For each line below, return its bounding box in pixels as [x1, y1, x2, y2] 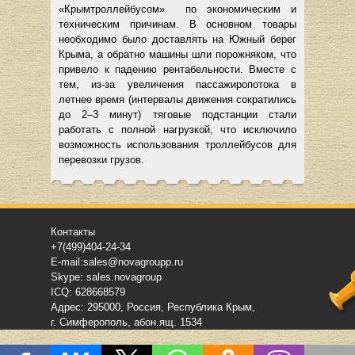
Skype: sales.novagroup [51, 271, 162, 284]
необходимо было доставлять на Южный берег [59, 33, 296, 46]
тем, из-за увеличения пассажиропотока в [59, 78, 296, 91]
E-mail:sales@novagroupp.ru [51, 256, 183, 269]
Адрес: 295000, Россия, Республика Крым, [51, 301, 255, 314]
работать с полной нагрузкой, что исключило [59, 124, 296, 136]
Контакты [51, 226, 95, 239]
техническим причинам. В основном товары [59, 18, 296, 31]
